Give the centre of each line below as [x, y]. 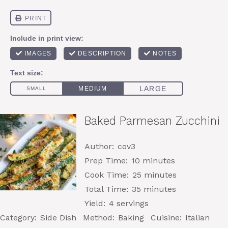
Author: [99, 146]
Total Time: [106, 189]
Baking [131, 218]
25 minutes [154, 175]
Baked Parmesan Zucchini [152, 121]
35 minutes [154, 189]
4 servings [129, 203]
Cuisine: [166, 218]
